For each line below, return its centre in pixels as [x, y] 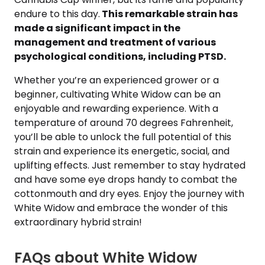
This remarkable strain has [169, 14]
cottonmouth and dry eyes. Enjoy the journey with [129, 194]
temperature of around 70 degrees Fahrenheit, [124, 123]
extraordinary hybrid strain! [78, 222]
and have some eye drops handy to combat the [126, 180]
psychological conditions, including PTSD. [120, 56]
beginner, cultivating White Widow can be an [117, 94]
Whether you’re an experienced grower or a [117, 80]
